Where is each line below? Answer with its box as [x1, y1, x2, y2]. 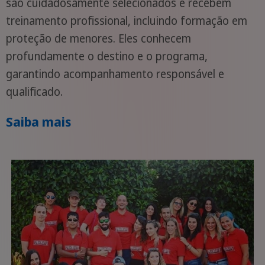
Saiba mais [5, 112, 71, 130]
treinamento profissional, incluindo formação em [5, 12, 247, 28]
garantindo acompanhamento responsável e [5, 66, 224, 82]
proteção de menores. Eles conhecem [5, 30, 191, 46]
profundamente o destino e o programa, [5, 48, 208, 64]
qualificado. [5, 83, 63, 99]
